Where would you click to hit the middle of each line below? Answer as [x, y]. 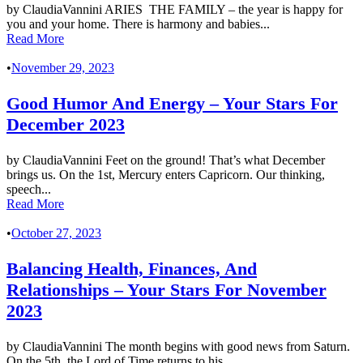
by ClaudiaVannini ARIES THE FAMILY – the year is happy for [175, 10]
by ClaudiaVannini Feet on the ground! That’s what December [166, 160]
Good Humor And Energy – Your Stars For [172, 104]
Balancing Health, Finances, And [132, 269]
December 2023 [66, 125]
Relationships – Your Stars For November [167, 290]
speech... [29, 190]
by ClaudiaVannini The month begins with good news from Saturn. [178, 347]
